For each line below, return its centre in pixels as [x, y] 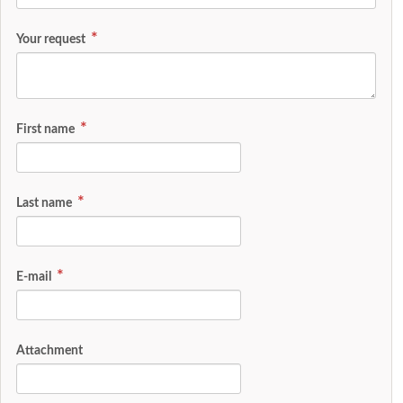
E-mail [35, 277]
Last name [45, 203]
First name [47, 130]
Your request [52, 40]
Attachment [49, 350]
